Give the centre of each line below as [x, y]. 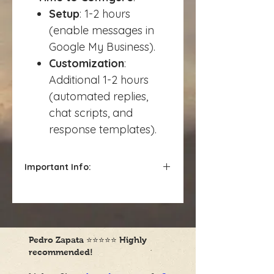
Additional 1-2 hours [99, 80]
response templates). [103, 130]
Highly [133, 240]
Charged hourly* [63, 191]
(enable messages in [102, 31]
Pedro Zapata [57, 240]
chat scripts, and [91, 113]
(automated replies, [98, 97]
